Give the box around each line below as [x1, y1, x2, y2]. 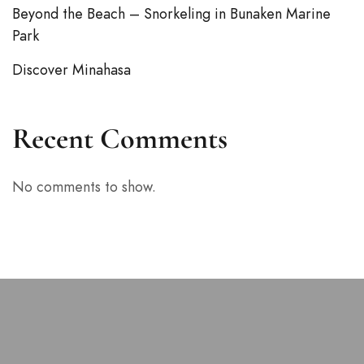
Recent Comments [12, 120, 227, 156]
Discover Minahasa [12, 58, 131, 80]
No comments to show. [12, 175, 156, 197]
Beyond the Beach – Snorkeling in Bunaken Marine [12, 2, 331, 24]
